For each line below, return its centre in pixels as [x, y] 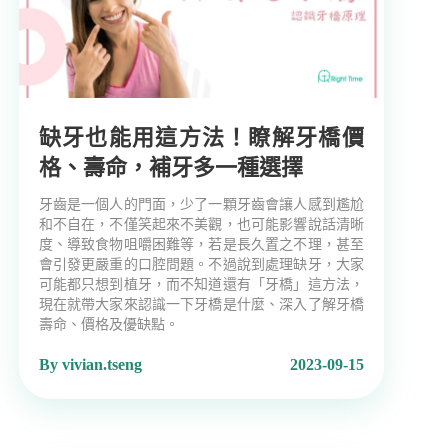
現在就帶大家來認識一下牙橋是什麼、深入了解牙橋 [201, 305]
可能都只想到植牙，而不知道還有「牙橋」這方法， [201, 285]
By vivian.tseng [90, 365]
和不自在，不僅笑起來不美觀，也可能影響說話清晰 [201, 225]
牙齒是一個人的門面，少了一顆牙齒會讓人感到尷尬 [201, 205]
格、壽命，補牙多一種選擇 [170, 168]
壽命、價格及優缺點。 [108, 325]
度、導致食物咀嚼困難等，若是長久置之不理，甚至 [201, 245]
